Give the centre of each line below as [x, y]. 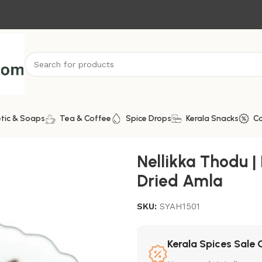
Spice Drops [149, 118]
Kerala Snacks [212, 118]
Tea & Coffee [85, 118]
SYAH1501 [180, 206]
